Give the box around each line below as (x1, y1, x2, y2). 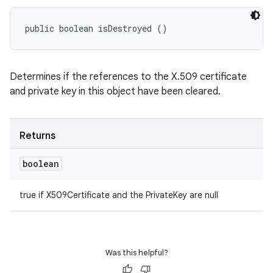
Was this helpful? (105, 247, 168, 258)
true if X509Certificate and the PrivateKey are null (19, 190, 218, 200)
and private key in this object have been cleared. (10, 85, 221, 97)
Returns (19, 130, 55, 142)
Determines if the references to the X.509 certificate (10, 71, 247, 83)
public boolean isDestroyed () (25, 23, 168, 34)
